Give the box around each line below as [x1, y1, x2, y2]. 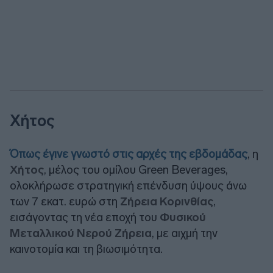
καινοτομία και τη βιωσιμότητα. [10, 241, 163, 256]
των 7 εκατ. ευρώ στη [10, 194, 118, 208]
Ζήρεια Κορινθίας [118, 194, 213, 208]
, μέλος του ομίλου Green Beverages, [44, 162, 228, 177]
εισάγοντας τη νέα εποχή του [10, 210, 160, 224]
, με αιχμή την [152, 225, 218, 240]
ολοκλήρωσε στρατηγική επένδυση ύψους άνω [10, 178, 247, 193]
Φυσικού [160, 210, 206, 224]
